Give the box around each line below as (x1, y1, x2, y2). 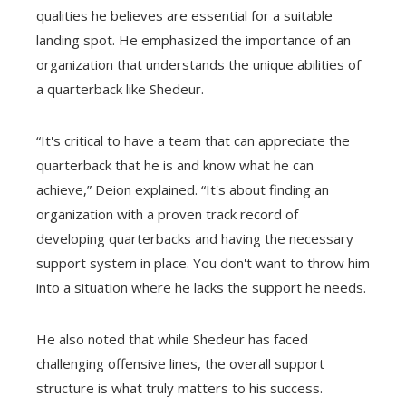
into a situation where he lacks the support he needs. (36, 277, 366, 296)
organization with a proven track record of (36, 204, 298, 223)
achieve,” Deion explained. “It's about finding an (36, 179, 329, 198)
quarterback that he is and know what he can (36, 155, 314, 174)
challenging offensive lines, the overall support (36, 353, 324, 372)
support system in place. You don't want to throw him (36, 253, 370, 272)
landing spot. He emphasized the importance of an (36, 30, 351, 49)
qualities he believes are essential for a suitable (36, 5, 333, 24)
